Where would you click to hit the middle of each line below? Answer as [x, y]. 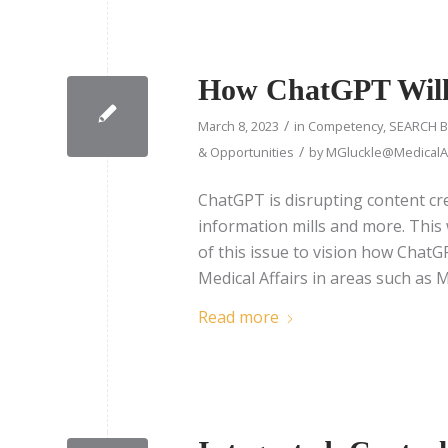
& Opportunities [246, 152]
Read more [238, 317]
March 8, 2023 [238, 126]
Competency [345, 126]
